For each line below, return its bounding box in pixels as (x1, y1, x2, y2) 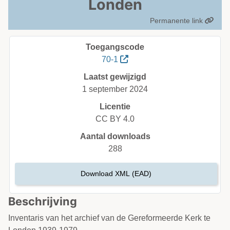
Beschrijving (8, 195, 77, 208)
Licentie (100, 102, 130, 111)
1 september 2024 (82, 85, 148, 93)
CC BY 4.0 (95, 114, 135, 123)
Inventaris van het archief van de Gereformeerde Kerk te (8, 214, 210, 222)
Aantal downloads (80, 132, 150, 141)
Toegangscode (86, 43, 144, 51)
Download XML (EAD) (81, 169, 151, 178)
